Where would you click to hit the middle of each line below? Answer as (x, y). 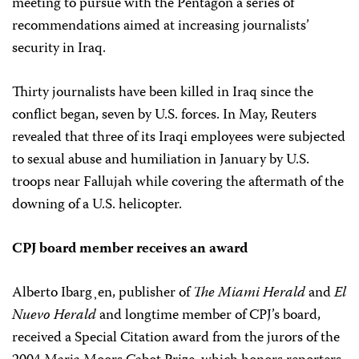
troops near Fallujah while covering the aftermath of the (178, 183)
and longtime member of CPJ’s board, (208, 316)
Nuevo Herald (54, 316)
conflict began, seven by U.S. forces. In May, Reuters (164, 115)
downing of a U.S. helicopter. (97, 205)
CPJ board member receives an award (130, 249)
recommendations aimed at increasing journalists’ (161, 26)
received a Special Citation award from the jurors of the (176, 338)
